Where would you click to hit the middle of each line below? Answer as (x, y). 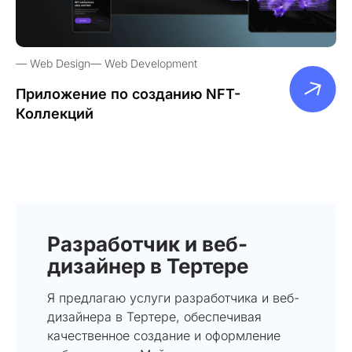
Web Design (60, 63)
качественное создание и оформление (164, 335)
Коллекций (55, 113)
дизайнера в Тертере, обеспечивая (154, 316)
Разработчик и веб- (147, 244)
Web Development (151, 63)
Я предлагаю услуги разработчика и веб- (173, 297)
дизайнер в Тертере (148, 266)
